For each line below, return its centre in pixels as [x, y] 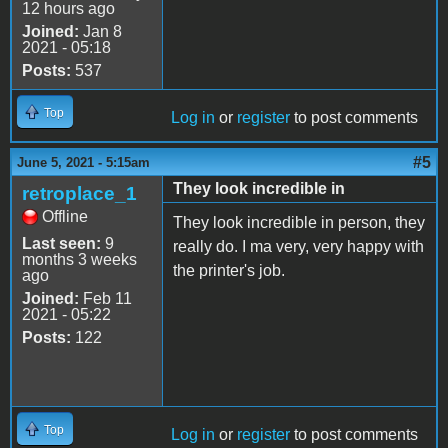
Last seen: [61, 243]
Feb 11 [105, 298]
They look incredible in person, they [299, 222]
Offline [65, 216]
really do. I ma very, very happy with [298, 246]
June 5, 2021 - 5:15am [83, 162]
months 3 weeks [79, 259]
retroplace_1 [79, 193]
